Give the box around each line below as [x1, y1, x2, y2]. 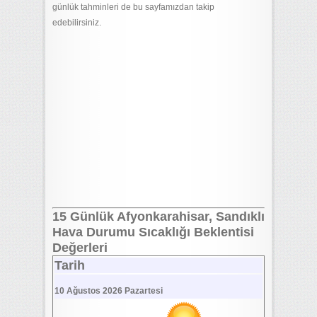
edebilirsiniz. [52, 18, 101, 28]
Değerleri [52, 241, 108, 255]
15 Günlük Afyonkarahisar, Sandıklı [52, 209, 265, 224]
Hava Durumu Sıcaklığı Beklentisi [52, 225, 254, 239]
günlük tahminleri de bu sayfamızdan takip [52, 2, 214, 12]
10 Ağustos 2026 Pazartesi [54, 286, 163, 296]
